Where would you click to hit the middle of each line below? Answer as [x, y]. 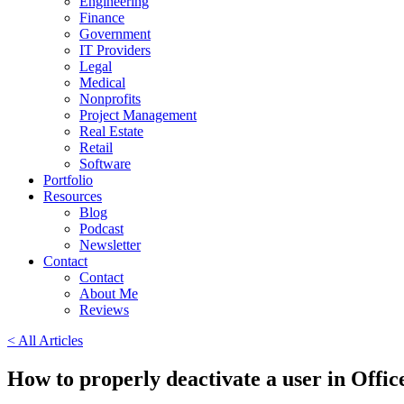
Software [105, 164]
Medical [102, 83]
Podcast [101, 229]
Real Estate [111, 131]
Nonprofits [110, 99]
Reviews [104, 310]
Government [115, 34]
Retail [96, 147]
